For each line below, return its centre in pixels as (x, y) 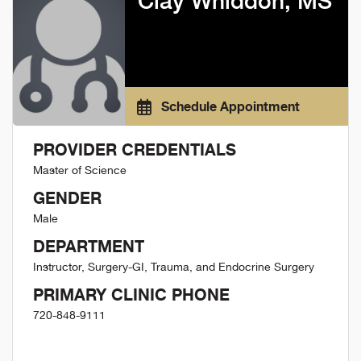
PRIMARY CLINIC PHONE (131, 295)
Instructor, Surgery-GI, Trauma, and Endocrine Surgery (174, 267)
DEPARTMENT (89, 247)
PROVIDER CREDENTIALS (135, 150)
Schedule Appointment (228, 107)
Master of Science (80, 170)
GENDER (67, 198)
